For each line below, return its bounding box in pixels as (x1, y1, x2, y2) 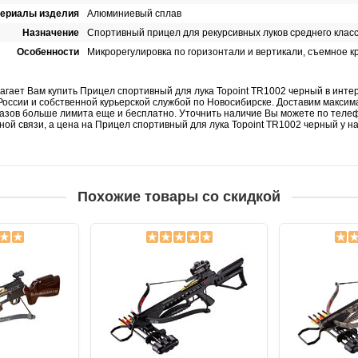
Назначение (22, 27, 79, 38)
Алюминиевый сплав (87, 8, 181, 19)
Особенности (17, 46, 79, 58)
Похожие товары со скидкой (78, 189, 280, 205)
